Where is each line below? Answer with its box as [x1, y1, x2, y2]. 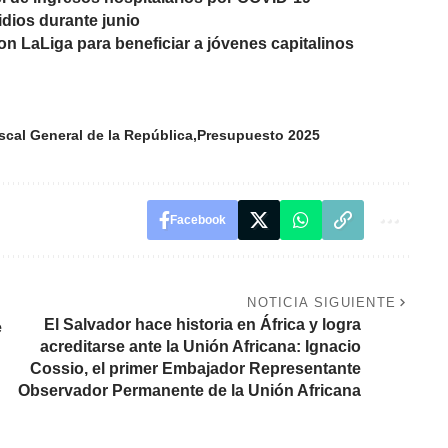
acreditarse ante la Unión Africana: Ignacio [39, 338, 361, 356]
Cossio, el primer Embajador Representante [29, 360, 361, 378]
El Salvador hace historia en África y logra [43, 316, 361, 334]
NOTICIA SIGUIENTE [247, 295, 397, 311]
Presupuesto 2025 [197, 127, 320, 144]
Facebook [169, 213, 226, 228]
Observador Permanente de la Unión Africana [17, 382, 361, 400]
